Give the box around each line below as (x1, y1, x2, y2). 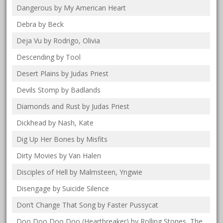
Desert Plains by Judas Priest (16, 69, 109, 79)
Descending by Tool (16, 52, 81, 62)
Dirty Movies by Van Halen (16, 151, 102, 161)
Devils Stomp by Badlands (16, 85, 101, 95)
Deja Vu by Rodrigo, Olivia (16, 36, 101, 46)
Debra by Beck (16, 19, 64, 29)
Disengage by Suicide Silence (16, 184, 110, 194)
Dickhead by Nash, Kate (16, 118, 94, 128)
